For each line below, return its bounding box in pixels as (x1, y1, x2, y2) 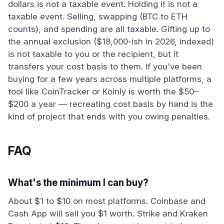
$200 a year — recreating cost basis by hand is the (8, 99, 213, 109)
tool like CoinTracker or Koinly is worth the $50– (8, 86, 198, 96)
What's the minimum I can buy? (8, 177, 148, 188)
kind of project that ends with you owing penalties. (8, 111, 210, 121)
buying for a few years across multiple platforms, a (8, 74, 211, 84)
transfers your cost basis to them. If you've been (8, 61, 202, 71)
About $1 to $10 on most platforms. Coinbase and (8, 196, 205, 206)
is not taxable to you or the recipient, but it (8, 49, 178, 59)
